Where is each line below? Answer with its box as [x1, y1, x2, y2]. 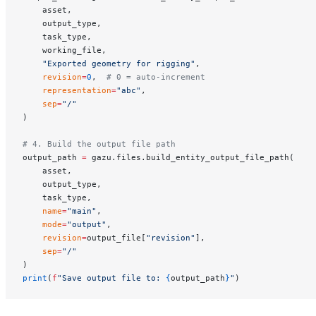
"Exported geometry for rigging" [23, 58, 195, 68]
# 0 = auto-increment [107, 71, 205, 82]
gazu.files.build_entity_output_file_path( [87, 152, 294, 162]
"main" [67, 205, 97, 216]
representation [23, 85, 111, 95]
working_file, [23, 44, 107, 55]
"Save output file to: [57, 272, 166, 283]
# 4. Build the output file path [23, 138, 176, 149]
